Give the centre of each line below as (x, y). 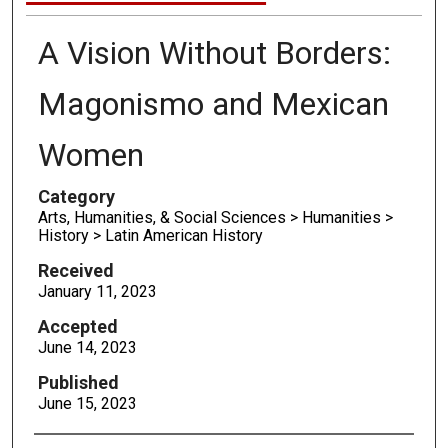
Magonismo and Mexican (213, 104)
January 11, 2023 (97, 292)
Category (76, 197)
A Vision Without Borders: (214, 53)
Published (78, 383)
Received (75, 271)
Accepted (77, 327)
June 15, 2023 (87, 404)
